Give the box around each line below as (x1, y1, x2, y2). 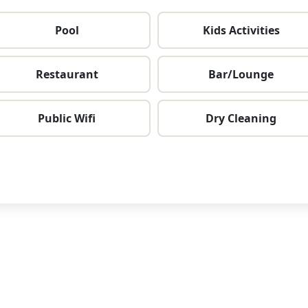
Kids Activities (202, 22, 280, 38)
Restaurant (35, 66, 98, 82)
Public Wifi (38, 110, 96, 126)
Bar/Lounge (208, 66, 274, 82)
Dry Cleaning (206, 110, 277, 126)
